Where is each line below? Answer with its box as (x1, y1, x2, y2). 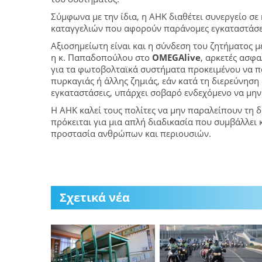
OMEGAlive (152, 51, 201, 64)
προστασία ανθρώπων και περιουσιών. (51, 127, 211, 140)
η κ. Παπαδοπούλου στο (51, 51, 152, 64)
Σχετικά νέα (60, 189, 130, 206)
